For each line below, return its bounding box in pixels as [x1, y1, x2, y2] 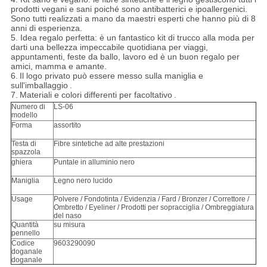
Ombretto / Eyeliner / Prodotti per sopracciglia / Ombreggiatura [53, 203, 254, 212]
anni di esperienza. [10, 23, 82, 33]
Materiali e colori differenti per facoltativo [19, 90, 172, 100]
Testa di [11, 139, 36, 148]
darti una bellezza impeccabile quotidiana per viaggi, [10, 42, 208, 52]
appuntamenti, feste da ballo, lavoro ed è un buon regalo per [10, 52, 240, 62]
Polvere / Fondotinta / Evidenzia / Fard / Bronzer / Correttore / [53, 195, 249, 204]
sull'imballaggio [10, 80, 68, 91]
